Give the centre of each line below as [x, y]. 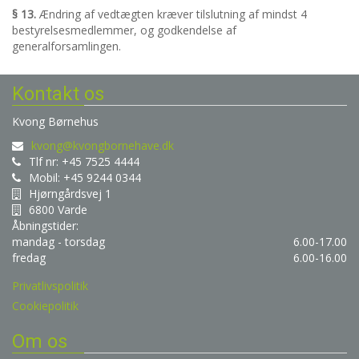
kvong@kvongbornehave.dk [103, 146]
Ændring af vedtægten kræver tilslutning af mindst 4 [171, 14]
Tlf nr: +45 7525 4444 [84, 162]
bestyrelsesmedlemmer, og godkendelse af [124, 30]
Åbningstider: [45, 226]
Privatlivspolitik [50, 286]
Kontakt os [58, 94]
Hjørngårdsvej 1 [70, 194]
